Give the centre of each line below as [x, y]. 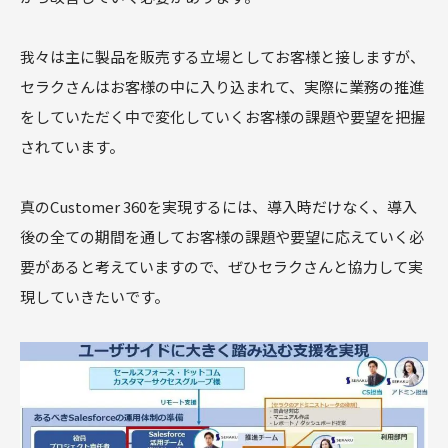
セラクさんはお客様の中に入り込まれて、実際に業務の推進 [222, 86]
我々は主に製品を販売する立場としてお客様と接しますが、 [222, 56]
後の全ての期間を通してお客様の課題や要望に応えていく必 [222, 236]
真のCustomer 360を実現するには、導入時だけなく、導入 [218, 206]
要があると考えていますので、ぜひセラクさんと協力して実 [221, 266]
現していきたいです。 [94, 296]
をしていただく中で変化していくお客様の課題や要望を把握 [222, 116]
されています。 [72, 146]
